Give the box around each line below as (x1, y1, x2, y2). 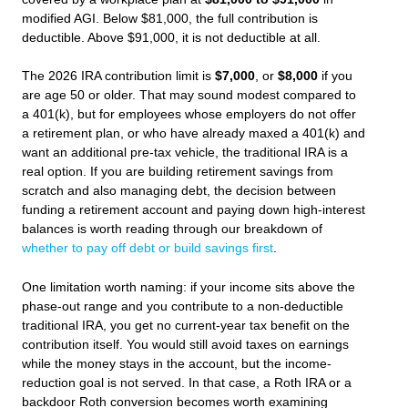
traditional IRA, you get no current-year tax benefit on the (22, 319, 350, 333)
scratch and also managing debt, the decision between (22, 184, 336, 199)
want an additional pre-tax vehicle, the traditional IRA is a (22, 146, 348, 160)
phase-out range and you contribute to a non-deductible (22, 300, 343, 314)
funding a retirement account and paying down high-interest (22, 203, 365, 218)
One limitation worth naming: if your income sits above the (22, 280, 355, 295)
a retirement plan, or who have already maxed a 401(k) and (22, 127, 365, 141)
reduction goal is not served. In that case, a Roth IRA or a (22, 376, 352, 391)
